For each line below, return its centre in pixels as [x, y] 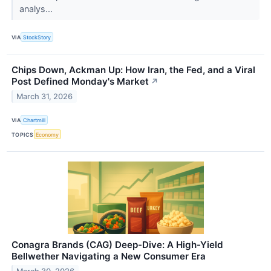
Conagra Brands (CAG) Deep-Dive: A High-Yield [117, 245]
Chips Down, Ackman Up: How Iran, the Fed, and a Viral [133, 70]
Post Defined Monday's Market [80, 82]
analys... [37, 8]
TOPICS [23, 134]
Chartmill [34, 120]
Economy [47, 134]
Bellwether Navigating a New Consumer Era [109, 256]
